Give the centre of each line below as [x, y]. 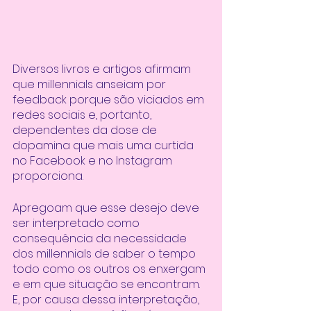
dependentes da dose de [86, 130]
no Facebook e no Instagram [94, 160]
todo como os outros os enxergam [110, 269]
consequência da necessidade [101, 238]
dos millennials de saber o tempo [106, 253]
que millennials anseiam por [91, 84]
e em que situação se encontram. [108, 284]
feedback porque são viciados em [110, 99]
